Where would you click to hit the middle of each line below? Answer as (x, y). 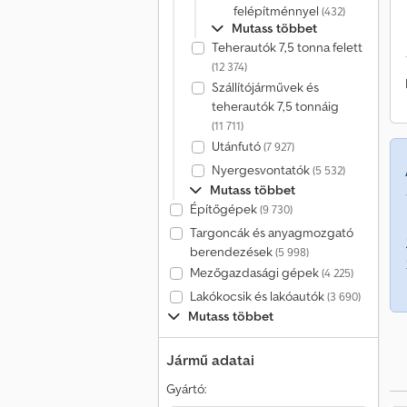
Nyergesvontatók (262, 170)
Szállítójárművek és (265, 87)
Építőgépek (224, 209)
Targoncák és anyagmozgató (271, 233)
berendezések (232, 252)
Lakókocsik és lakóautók (258, 296)
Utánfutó (237, 146)
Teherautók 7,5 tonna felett (287, 47)
